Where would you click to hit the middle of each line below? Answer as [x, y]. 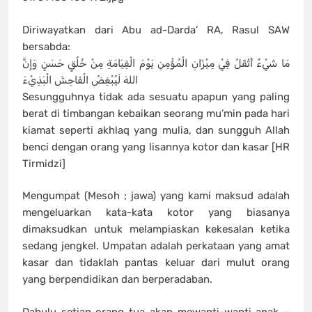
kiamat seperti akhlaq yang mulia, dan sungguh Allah [156, 130]
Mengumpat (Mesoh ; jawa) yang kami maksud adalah [156, 196]
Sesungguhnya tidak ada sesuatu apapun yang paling [156, 96]
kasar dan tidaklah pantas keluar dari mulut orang [156, 263]
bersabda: [46, 46]
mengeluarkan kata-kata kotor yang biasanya [156, 213]
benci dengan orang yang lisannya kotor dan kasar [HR [156, 147]
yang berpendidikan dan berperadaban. [117, 280]
